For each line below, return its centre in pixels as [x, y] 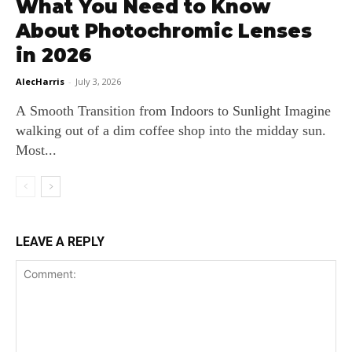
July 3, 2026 [98, 82]
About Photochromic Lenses [164, 31]
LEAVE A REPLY [60, 242]
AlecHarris [40, 82]
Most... [36, 150]
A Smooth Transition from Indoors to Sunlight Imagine [150, 111]
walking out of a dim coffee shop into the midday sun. [171, 131]
